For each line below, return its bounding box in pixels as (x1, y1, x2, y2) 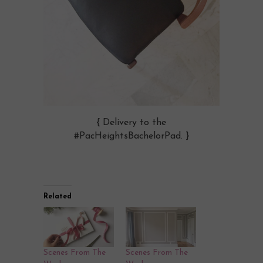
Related (43, 193, 72, 200)
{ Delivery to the (97, 117, 166, 127)
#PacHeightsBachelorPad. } (74, 131, 189, 141)
